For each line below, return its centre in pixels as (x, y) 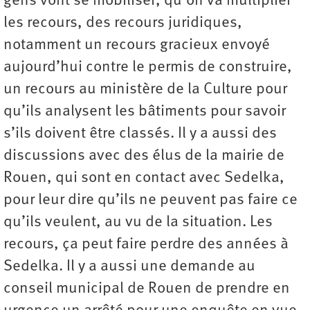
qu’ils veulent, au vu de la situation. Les (138, 223)
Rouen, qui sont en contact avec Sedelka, (144, 179)
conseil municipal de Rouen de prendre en (147, 289)
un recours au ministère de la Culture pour (145, 90)
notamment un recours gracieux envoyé (137, 46)
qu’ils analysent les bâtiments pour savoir (145, 112)
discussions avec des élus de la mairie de (144, 156)
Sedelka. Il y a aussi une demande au (129, 267)
